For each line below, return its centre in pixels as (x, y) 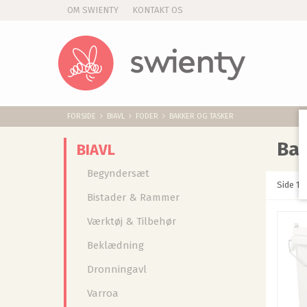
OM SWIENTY (93, 10)
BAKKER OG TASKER (201, 116)
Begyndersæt (119, 173)
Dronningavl (117, 269)
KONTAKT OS (158, 10)
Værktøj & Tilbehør (132, 221)
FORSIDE (82, 116)
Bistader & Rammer (134, 197)
